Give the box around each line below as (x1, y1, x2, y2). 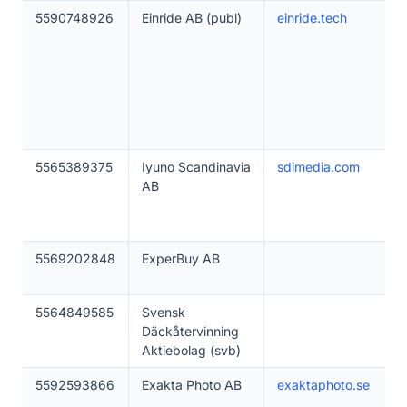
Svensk (141, 304, 185, 320)
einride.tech (276, 10, 347, 25)
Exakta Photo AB (141, 377, 242, 392)
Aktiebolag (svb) (141, 342, 241, 358)
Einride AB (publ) (141, 10, 242, 25)
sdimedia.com (276, 159, 360, 174)
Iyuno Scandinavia (141, 159, 251, 174)
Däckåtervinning (141, 323, 239, 339)
